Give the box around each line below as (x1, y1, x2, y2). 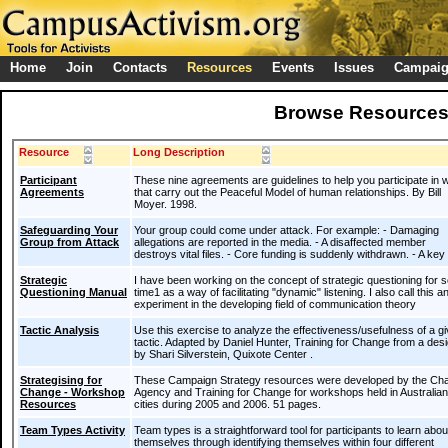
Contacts (113, 60, 167, 75)
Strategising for (20, 374, 102, 386)
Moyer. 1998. (134, 198, 197, 210)
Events (272, 60, 314, 75)
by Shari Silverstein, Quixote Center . (134, 348, 313, 360)
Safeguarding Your (20, 224, 118, 236)
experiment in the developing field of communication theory (134, 298, 416, 310)
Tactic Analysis (20, 324, 99, 336)
